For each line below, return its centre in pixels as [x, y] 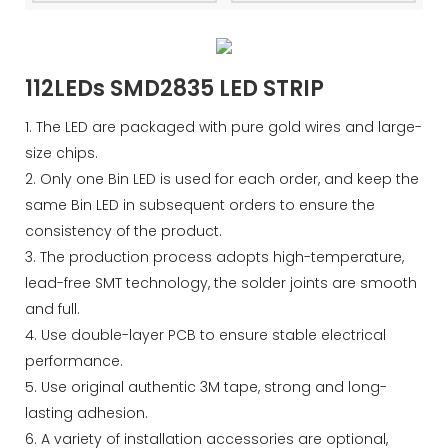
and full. [54, 309]
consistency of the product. [123, 231]
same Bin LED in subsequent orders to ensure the [200, 205]
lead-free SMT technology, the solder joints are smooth [221, 283]
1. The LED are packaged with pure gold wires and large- [223, 127]
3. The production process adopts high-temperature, [214, 257]
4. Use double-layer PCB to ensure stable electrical [205, 335]
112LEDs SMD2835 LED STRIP [174, 89]
